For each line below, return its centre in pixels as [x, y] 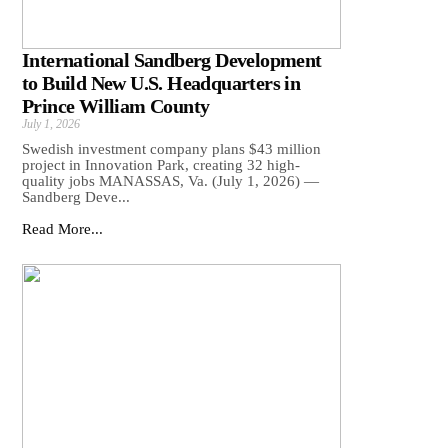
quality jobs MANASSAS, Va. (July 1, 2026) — [170, 181]
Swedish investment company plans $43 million [171, 149]
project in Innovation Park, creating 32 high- [161, 165]
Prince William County [116, 106]
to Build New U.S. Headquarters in [161, 83]
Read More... [62, 229]
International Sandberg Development [172, 60]
